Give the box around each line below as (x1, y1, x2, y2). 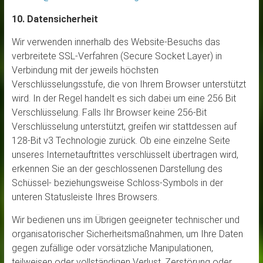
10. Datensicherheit (11, 14, 98, 25)
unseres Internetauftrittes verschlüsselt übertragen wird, (11, 149, 238, 161)
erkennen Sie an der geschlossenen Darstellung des (11, 163, 222, 175)
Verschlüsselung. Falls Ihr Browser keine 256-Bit (11, 107, 207, 119)
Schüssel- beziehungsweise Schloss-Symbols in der (11, 177, 223, 189)
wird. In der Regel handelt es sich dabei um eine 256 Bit (11, 93, 236, 104)
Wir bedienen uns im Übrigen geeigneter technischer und (11, 214, 240, 226)
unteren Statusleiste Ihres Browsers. (11, 191, 159, 203)
